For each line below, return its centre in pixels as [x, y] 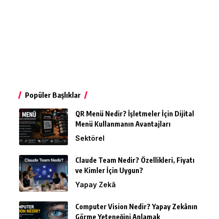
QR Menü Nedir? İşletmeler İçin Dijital [135, 113]
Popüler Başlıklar [53, 95]
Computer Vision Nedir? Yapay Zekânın [136, 206]
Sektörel [90, 138]
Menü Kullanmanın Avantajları [123, 124]
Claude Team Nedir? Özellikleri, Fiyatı [135, 160]
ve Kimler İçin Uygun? [109, 170]
